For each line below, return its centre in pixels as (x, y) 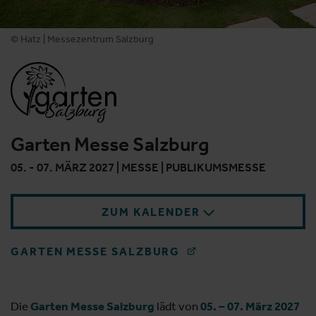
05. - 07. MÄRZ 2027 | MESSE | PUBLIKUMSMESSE (138, 167)
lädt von (177, 306)
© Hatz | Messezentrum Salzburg (82, 39)
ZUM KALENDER (151, 212)
